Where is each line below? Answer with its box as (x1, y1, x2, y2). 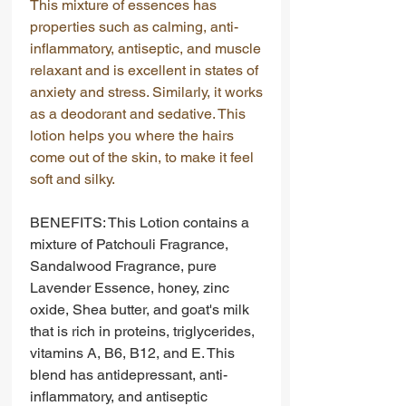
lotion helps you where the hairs (30, 127, 234, 145)
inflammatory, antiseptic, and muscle (30, 40, 261, 58)
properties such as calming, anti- (30, 18, 238, 36)
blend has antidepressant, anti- (30, 366, 227, 384)
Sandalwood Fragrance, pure (30, 257, 217, 275)
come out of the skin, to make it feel (30, 149, 254, 167)
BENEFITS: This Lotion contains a (30, 214, 249, 232)
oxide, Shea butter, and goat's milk (30, 301, 249, 319)
